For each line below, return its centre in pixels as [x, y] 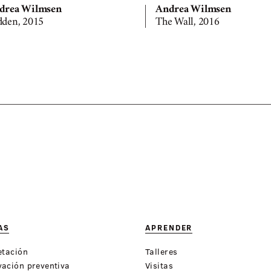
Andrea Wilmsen [193, 10]
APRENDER [169, 228]
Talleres [162, 252]
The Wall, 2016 [188, 23]
